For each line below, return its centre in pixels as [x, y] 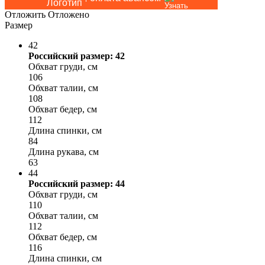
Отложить [25, 14]
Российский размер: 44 [77, 183]
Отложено [69, 14]
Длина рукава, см [64, 151]
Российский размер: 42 [77, 56]
